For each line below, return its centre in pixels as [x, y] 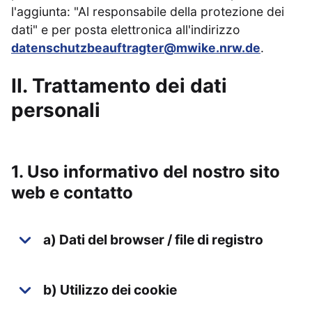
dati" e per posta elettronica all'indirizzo [126, 30]
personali [56, 110]
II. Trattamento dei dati [119, 86]
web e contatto [72, 193]
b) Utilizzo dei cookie [110, 290]
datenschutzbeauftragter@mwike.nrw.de [136, 48]
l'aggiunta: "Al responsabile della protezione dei [148, 11]
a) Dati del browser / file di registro [153, 240]
